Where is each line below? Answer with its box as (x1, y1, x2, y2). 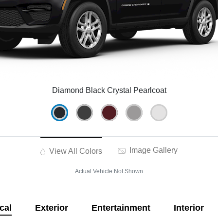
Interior (173, 203, 204, 213)
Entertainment (91, 203, 150, 213)
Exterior (35, 203, 68, 213)
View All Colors (47, 147, 103, 156)
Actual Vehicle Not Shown (75, 168, 143, 175)
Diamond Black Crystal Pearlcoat (52, 86, 166, 95)
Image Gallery (127, 146, 178, 155)
